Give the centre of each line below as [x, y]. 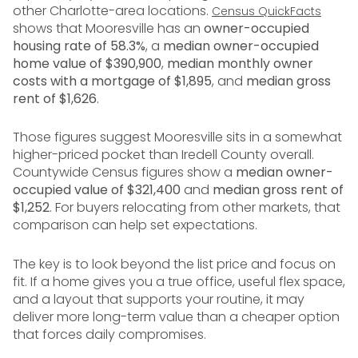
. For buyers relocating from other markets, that [195, 208]
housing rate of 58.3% [79, 46]
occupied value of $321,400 [97, 190]
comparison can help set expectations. [135, 225]
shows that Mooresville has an [108, 28]
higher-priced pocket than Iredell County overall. [163, 155]
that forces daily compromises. [109, 334]
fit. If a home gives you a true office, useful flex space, [179, 281]
